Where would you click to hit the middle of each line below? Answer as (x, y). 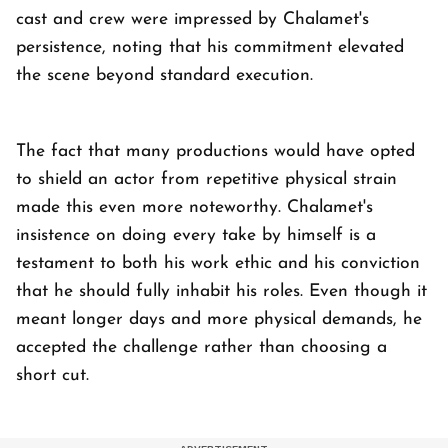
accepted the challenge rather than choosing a (201, 347)
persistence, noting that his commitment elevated (210, 47)
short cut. (55, 375)
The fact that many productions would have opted (215, 151)
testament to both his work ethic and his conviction (218, 263)
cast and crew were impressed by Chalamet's (192, 19)
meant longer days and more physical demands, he (219, 319)
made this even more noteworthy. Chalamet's (194, 207)
